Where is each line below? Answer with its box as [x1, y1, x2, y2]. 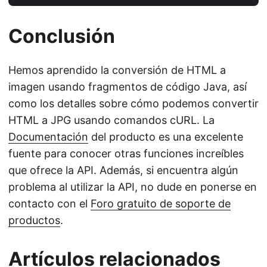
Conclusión [8, 24, 115, 48]
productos [8, 213, 60, 226]
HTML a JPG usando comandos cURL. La [8, 113, 215, 126]
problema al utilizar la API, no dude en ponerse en [8, 180, 257, 193]
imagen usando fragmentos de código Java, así [8, 80, 247, 93]
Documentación [8, 130, 88, 143]
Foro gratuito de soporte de [91, 197, 231, 210]
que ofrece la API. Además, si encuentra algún [8, 163, 238, 176]
